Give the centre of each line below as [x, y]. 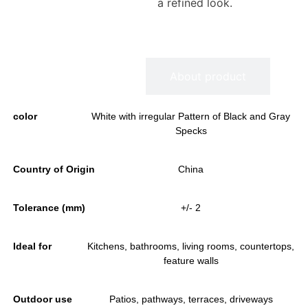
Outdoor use [43, 299]
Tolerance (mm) [49, 208]
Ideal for [32, 246]
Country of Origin [54, 169]
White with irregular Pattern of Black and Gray [191, 117]
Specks [191, 131]
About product [208, 77]
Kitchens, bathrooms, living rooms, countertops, [191, 246]
